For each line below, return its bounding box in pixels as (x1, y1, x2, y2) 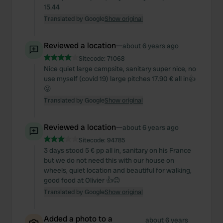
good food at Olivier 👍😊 (44, 176, 120, 185)
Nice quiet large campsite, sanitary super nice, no (44, 64, 196, 73)
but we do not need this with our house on (44, 156, 174, 165)
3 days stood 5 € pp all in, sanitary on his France (44, 146, 191, 155)
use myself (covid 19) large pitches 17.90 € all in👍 (44, 74, 196, 83)
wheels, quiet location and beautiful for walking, (44, 166, 192, 175)
